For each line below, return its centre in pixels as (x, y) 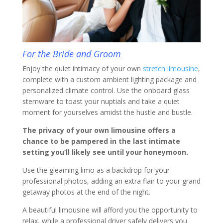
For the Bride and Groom (71, 54)
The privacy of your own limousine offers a (99, 130)
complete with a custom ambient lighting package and (109, 79)
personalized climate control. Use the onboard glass (106, 90)
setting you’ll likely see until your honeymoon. (106, 152)
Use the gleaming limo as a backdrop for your (96, 170)
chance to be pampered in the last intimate (101, 141)
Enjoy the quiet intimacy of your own (82, 68)
